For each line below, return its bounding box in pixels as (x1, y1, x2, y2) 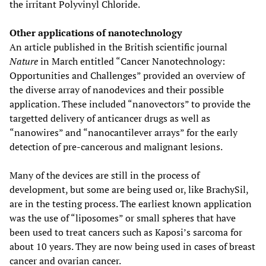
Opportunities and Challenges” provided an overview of (9, 68, 245, 82)
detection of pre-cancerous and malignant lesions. (9, 140, 223, 153)
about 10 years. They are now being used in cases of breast (9, 239, 255, 253)
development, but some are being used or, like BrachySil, (9, 182, 248, 196)
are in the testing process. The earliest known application (9, 197, 252, 210)
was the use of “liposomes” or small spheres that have (9, 211, 236, 224)
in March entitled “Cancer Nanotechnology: (38, 54, 225, 68)
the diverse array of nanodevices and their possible (9, 83, 224, 96)
